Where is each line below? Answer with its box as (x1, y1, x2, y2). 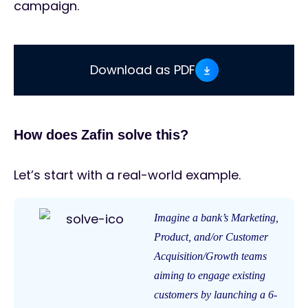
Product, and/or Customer (154, 231, 268, 243)
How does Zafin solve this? (14, 127, 192, 143)
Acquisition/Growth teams (154, 250, 267, 263)
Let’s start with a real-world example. (14, 166, 244, 184)
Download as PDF (89, 61, 195, 79)
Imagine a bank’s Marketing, (154, 212, 278, 224)
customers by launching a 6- (154, 289, 277, 301)
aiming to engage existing (154, 269, 265, 282)
